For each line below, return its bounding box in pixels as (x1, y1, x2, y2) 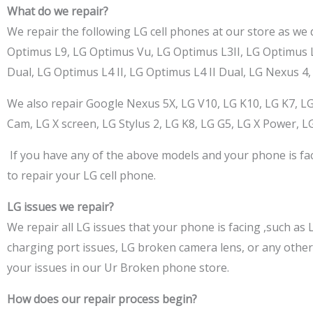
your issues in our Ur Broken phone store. (7, 260, 229, 275)
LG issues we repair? (7, 199, 114, 214)
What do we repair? (7, 3, 108, 19)
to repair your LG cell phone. (7, 168, 156, 183)
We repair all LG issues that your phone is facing (7, 219, 261, 235)
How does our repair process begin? (7, 291, 197, 307)
